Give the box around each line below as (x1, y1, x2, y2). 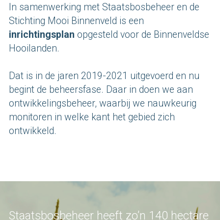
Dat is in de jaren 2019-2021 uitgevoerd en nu (9, 70, 200, 82)
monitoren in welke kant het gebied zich (9, 111, 175, 123)
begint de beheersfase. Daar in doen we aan (9, 84, 193, 96)
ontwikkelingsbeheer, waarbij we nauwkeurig (9, 98, 197, 110)
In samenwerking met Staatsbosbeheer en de (9, 1, 200, 13)
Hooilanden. (9, 43, 62, 55)
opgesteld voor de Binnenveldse (75, 29, 210, 41)
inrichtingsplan (9, 29, 75, 41)
